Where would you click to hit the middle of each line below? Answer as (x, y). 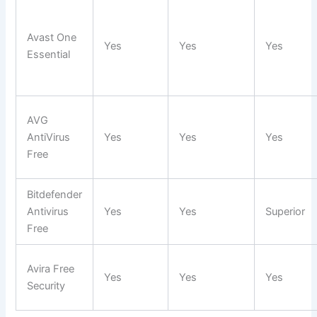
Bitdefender (55, 195)
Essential (49, 55)
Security (46, 286)
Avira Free (51, 269)
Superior (286, 212)
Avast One (52, 38)
